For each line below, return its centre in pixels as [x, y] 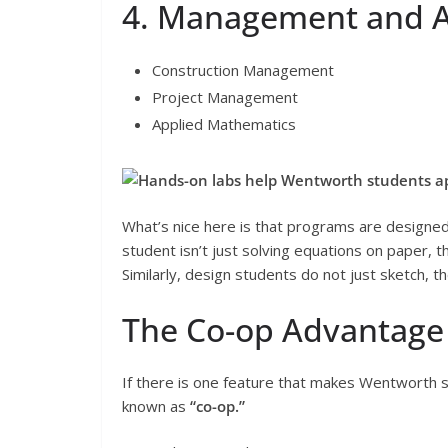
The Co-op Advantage [283, 329]
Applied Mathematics [224, 123]
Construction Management [243, 69]
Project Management [225, 96]
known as [156, 405]
